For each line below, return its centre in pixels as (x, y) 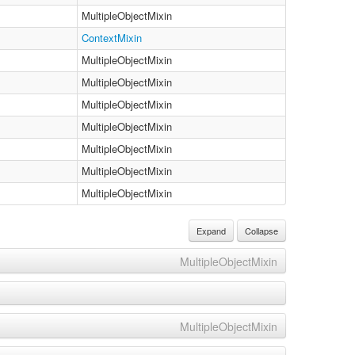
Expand (211, 231)
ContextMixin (112, 38)
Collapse (261, 231)
